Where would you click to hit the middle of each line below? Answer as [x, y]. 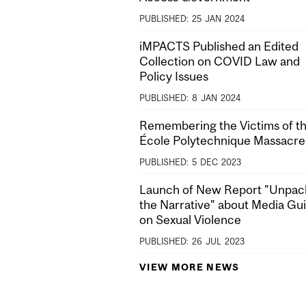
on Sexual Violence [190, 220]
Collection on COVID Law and [220, 61]
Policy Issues [174, 76]
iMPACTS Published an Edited [219, 46]
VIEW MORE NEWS [190, 267]
